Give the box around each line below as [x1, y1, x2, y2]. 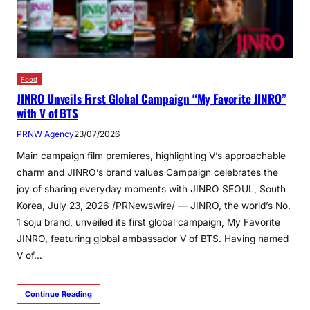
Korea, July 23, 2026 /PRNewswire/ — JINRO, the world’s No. [17, 199, 291, 211]
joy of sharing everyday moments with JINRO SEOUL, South [17, 183, 286, 194]
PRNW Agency [17, 128, 74, 139]
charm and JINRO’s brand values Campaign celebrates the [17, 166, 278, 178]
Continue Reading [25, 289, 92, 299]
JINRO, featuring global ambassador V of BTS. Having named [17, 232, 289, 244]
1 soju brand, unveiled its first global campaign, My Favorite [17, 216, 280, 228]
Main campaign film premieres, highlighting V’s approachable [17, 149, 286, 161]
